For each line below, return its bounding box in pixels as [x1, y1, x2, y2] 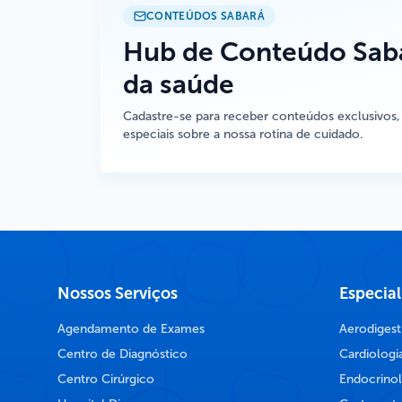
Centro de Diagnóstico [57, 345, 188, 362]
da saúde [123, 67, 234, 100]
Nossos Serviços [57, 283, 178, 303]
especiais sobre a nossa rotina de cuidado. [123, 126, 363, 142]
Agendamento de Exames [57, 320, 205, 336]
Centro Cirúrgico [57, 371, 154, 387]
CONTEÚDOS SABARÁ [146, 9, 265, 22]
